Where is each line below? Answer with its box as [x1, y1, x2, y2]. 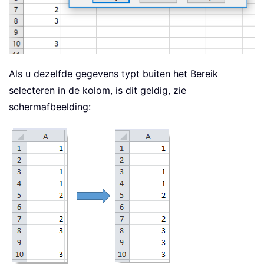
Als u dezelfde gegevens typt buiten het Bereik [9, 68, 218, 80]
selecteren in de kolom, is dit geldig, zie [9, 84, 186, 97]
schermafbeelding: [9, 101, 91, 113]
